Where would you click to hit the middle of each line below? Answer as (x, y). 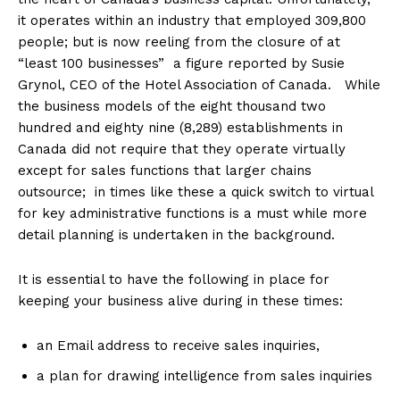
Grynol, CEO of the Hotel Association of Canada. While (199, 85)
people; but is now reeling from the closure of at (179, 42)
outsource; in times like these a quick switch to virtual (196, 192)
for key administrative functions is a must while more (192, 214)
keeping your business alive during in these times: (180, 301)
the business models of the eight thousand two (172, 107)
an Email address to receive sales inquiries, (178, 346)
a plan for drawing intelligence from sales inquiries (204, 376)
